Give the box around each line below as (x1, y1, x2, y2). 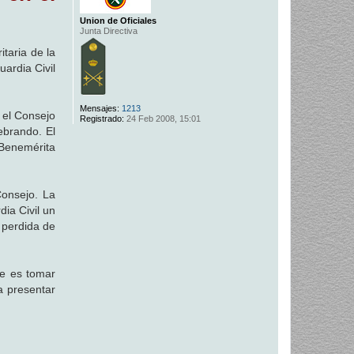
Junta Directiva (79, 26, 137, 36)
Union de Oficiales (79, 16, 156, 26)
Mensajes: (79, 104, 119, 114)
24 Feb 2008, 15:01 (123, 114, 201, 124)
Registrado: (79, 114, 124, 124)
